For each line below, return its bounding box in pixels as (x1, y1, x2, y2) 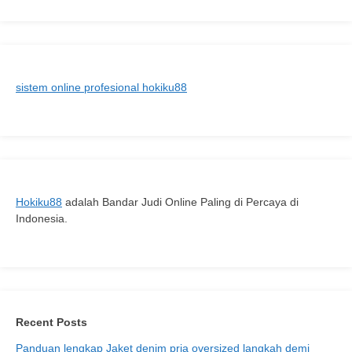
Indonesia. (16, 212, 68, 225)
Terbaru (118, 11, 162, 27)
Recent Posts (16, 316, 87, 329)
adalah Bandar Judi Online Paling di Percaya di (62, 196, 299, 209)
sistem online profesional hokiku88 (16, 81, 187, 94)
